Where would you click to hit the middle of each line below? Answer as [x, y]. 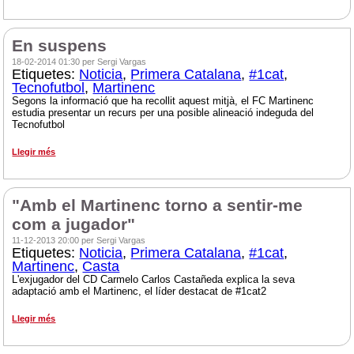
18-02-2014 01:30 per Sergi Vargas [79, 62]
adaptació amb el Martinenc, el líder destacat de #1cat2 [141, 292]
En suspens [60, 46]
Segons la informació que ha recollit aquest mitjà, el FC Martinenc [163, 101]
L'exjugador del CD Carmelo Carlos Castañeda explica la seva [154, 280]
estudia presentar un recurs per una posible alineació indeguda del [163, 113]
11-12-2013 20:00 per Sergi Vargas [79, 241]
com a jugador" [74, 225]
